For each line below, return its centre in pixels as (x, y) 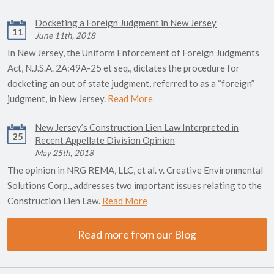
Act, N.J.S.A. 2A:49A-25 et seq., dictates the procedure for (124, 68)
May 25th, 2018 (64, 153)
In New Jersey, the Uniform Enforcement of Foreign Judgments (133, 53)
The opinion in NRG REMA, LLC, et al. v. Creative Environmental (135, 170)
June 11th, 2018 (65, 36)
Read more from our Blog (137, 235)
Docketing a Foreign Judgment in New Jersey (126, 23)
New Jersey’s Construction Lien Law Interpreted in (137, 128)
